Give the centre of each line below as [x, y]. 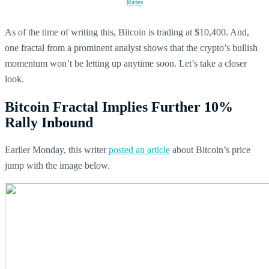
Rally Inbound [49, 122]
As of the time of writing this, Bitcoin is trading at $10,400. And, [127, 32]
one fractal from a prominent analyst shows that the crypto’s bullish [131, 47]
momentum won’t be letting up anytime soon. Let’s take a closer [126, 63]
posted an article [139, 150]
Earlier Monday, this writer [57, 150]
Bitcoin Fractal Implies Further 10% [119, 107]
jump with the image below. [57, 165]
